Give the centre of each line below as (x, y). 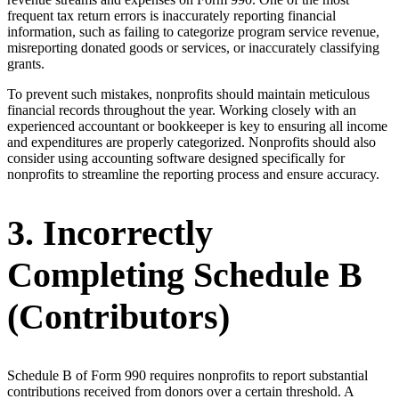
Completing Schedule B (185, 275)
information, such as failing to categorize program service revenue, (193, 32)
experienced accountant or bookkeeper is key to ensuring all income (197, 126)
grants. (26, 64)
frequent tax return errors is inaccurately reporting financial (171, 16)
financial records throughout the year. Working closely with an (182, 110)
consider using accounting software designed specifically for (176, 159)
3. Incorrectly (110, 233)
